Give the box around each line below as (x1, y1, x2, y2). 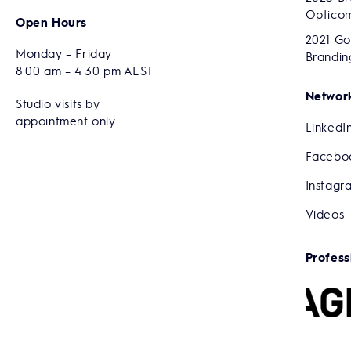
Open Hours (16, 13, 87, 30)
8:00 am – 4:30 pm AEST (16, 62, 154, 78)
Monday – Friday (16, 45, 112, 61)
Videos (305, 205, 345, 222)
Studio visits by (16, 95, 100, 111)
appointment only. (16, 112, 118, 128)
